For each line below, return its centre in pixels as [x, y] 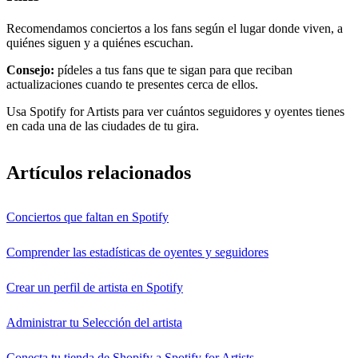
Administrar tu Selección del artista [94, 322]
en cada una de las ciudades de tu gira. [103, 126]
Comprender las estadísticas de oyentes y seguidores [137, 252]
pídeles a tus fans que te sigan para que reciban [173, 70]
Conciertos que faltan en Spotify [88, 217]
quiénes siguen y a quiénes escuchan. [100, 43]
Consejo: [30, 70]
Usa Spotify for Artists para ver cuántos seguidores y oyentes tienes [175, 112]
